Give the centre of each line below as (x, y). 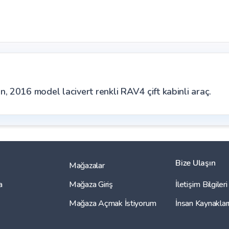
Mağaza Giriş (91, 185)
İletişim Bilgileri (201, 185)
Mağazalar (87, 166)
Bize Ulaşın (196, 163)
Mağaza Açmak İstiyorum (113, 203)
